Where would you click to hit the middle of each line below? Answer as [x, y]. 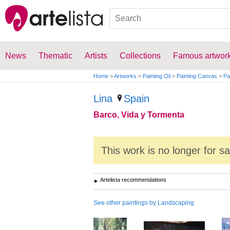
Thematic [55, 56]
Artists [96, 56]
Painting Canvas [197, 76]
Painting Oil [157, 76]
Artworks [125, 76]
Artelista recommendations [133, 180]
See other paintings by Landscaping [144, 203]
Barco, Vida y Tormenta [139, 115]
